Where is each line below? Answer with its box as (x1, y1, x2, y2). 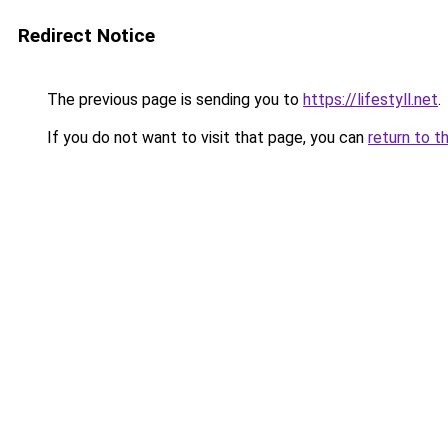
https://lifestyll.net (303, 90, 438, 109)
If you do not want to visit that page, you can (43, 128, 368, 147)
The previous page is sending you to (43, 90, 303, 109)
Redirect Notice (18, 24, 155, 47)
